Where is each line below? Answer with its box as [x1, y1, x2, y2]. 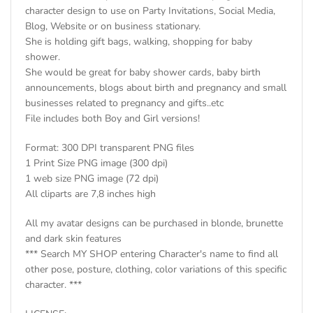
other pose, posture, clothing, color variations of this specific [25, 262, 286, 276]
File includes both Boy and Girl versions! [25, 111, 200, 125]
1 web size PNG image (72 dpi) [25, 171, 159, 185]
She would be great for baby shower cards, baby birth [25, 65, 261, 79]
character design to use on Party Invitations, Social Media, [25, 3, 275, 17]
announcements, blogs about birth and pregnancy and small [25, 80, 286, 94]
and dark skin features [25, 231, 122, 245]
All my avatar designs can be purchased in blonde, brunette [25, 216, 283, 230]
